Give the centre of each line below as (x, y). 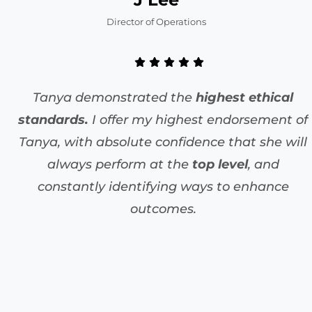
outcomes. (163, 209)
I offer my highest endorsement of (198, 119)
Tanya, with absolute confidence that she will (163, 142)
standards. (53, 119)
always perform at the (119, 164)
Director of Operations (156, 21)
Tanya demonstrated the (114, 97)
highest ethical (244, 97)
